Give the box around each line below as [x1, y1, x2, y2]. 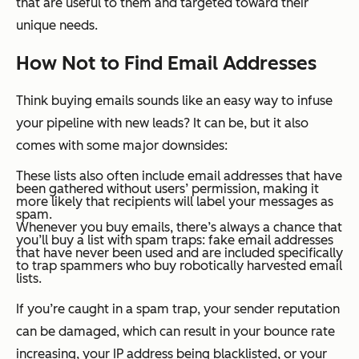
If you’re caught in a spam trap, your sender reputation [16, 301, 340, 317]
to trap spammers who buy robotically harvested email [16, 258, 342, 274]
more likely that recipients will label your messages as [16, 194, 333, 210]
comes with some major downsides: [16, 138, 228, 154]
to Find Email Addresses [95, 51, 317, 75]
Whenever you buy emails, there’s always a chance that [16, 220, 342, 236]
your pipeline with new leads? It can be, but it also [16, 115, 309, 131]
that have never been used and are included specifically [16, 245, 343, 261]
